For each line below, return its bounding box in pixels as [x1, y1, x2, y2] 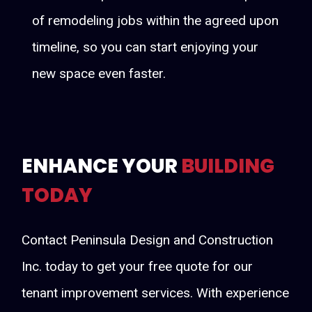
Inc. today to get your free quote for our [22, 258, 253, 275]
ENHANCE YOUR [22, 153, 182, 180]
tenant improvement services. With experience [22, 285, 290, 302]
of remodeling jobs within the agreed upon [32, 13, 279, 29]
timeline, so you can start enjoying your [32, 39, 259, 56]
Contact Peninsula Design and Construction [22, 232, 274, 249]
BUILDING [181, 153, 275, 180]
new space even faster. [32, 65, 166, 82]
